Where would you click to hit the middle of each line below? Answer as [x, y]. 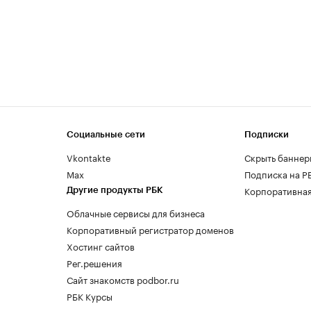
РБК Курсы [90, 295]
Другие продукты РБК [115, 190]
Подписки [267, 134]
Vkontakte [89, 157]
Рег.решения [94, 262]
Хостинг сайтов [101, 245]
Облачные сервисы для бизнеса [136, 212]
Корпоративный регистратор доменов [150, 229]
